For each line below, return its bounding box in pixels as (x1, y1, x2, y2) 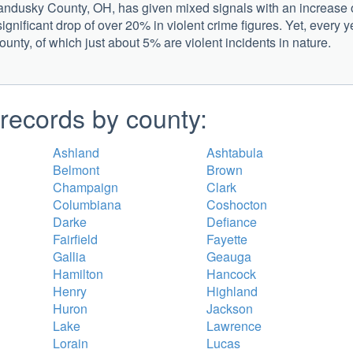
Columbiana (53, 195, 121, 214)
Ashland (53, 143, 99, 162)
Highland (206, 281, 258, 300)
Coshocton (206, 195, 267, 214)
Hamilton (53, 264, 103, 283)
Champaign (53, 177, 118, 196)
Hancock (206, 264, 256, 283)
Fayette (206, 229, 247, 248)
